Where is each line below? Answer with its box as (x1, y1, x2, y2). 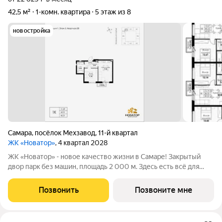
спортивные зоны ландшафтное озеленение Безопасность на (8, 182, 208, 190)
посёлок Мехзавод (35, 129, 95, 137)
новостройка (13, 27, 51, 34)
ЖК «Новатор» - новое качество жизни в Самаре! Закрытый (8, 153, 201, 161)
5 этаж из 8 (95, 8, 131, 16)
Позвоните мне (135, 185, 192, 195)
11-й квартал (98, 129, 138, 137)
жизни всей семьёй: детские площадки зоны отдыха (8, 172, 176, 180)
